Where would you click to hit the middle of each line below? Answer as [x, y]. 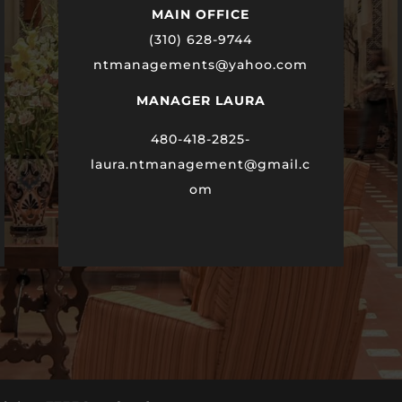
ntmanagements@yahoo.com [201, 64]
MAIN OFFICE [201, 14]
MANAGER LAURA [201, 100]
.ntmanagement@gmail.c [218, 164]
